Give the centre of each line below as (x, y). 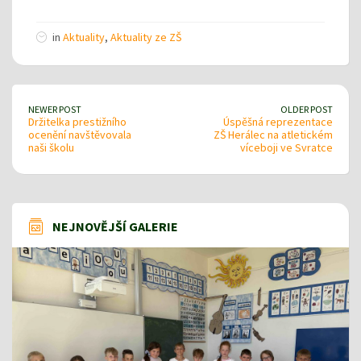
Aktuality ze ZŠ (146, 37)
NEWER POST (55, 109)
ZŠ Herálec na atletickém (273, 134)
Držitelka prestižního (77, 121)
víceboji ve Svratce (286, 147)
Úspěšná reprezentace (278, 121)
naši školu (51, 147)
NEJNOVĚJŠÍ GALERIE (115, 226)
